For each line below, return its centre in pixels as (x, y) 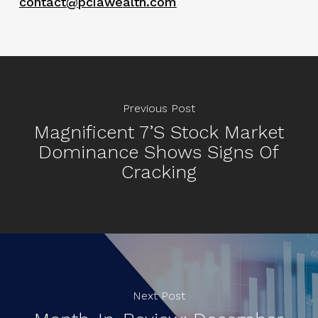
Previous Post (159, 108)
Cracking (159, 172)
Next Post (159, 296)
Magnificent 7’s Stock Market (159, 132)
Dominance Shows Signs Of (159, 152)
